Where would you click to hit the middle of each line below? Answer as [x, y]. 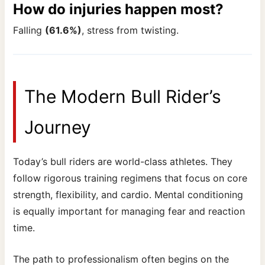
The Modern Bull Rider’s [123, 96]
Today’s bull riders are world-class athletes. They [123, 161]
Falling [29, 30]
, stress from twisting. [130, 30]
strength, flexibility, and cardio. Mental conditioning [128, 194]
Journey [58, 127]
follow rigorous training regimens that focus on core [130, 178]
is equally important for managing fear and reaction [129, 211]
